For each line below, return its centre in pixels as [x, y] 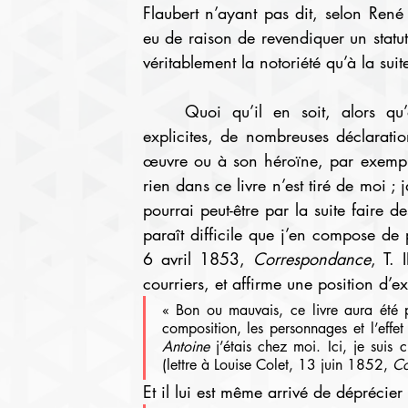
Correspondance [311, 259]
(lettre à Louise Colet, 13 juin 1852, [277, 365]
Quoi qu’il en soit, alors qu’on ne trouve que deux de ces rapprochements [163, 111]
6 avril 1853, [198, 259]
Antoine [189, 347]
